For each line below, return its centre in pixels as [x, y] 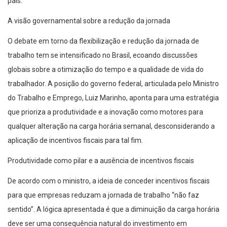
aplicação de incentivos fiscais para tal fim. [75, 141]
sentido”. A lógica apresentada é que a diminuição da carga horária [113, 210]
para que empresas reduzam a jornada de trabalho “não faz [103, 195]
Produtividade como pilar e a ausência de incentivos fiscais [101, 161]
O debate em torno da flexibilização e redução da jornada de [103, 41]
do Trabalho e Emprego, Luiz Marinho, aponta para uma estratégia [113, 98]
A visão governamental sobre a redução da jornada [89, 21]
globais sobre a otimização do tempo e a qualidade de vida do [106, 70]
